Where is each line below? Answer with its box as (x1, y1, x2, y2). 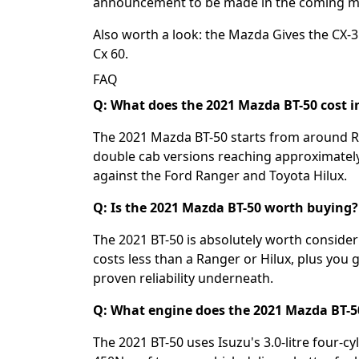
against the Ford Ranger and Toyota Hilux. (93, 166, 347, 184)
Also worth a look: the (93, 25, 228, 43)
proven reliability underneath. (93, 268, 273, 287)
